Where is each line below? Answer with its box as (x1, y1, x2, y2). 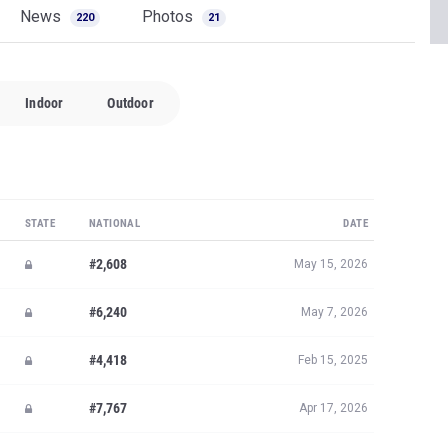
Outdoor (107, 95, 154, 111)
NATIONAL (89, 217, 141, 230)
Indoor (25, 95, 64, 111)
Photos (142, 7, 197, 26)
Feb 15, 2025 (298, 353, 368, 367)
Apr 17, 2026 (299, 401, 368, 415)
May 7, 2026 (301, 305, 368, 319)
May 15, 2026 (294, 257, 368, 271)
